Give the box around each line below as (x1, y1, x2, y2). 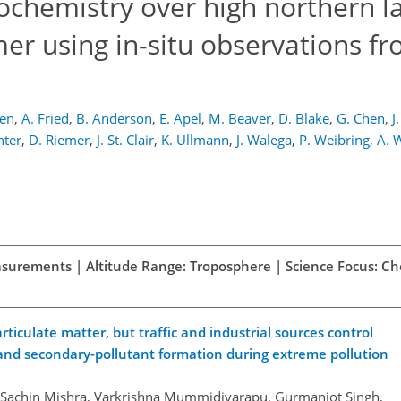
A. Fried (21, 109, 69, 127)
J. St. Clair (97, 131, 154, 149)
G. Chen (337, 109, 385, 127)
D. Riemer (29, 131, 90, 149)
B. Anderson (76, 109, 152, 127)
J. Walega (236, 131, 292, 149)
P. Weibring (299, 131, 370, 149)
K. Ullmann (161, 131, 229, 149)
